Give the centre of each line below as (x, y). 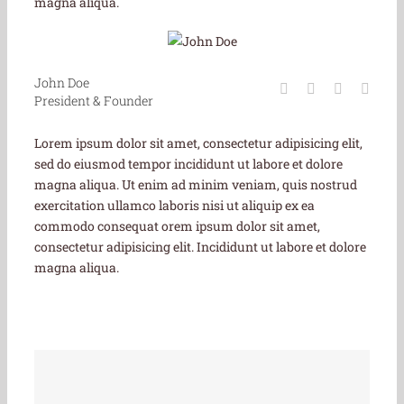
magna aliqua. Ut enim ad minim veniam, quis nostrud (196, 185)
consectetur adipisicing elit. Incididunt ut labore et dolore (200, 247)
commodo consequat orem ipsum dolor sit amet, (177, 226)
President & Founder (94, 101)
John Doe (62, 83)
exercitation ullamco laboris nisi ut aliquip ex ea (174, 206)
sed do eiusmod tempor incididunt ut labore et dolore (188, 164)
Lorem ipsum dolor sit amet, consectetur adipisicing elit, (198, 143)
